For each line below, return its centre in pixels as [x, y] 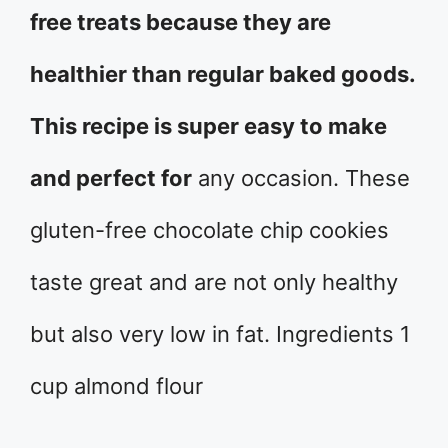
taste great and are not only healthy [214, 282]
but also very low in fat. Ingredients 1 [220, 334]
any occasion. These [301, 178]
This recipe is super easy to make [208, 126]
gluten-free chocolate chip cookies [209, 230]
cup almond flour [116, 386]
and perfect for [111, 178]
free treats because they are [180, 22]
